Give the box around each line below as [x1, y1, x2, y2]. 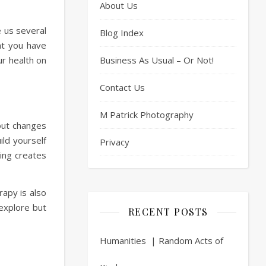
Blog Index [100, 27, 144, 39]
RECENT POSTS [128, 205, 208, 218]
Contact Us [100, 81, 145, 93]
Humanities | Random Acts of [100, 235, 223, 246]
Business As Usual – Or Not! [100, 54, 214, 66]
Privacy [100, 136, 129, 148]
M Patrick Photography [100, 109, 194, 121]
